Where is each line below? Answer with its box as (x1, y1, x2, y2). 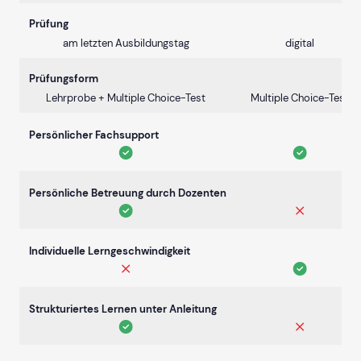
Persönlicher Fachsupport (29, 128, 159, 143)
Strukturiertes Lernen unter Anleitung (29, 302, 217, 317)
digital (285, 36, 314, 51)
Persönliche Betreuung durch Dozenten (29, 186, 226, 201)
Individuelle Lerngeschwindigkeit (29, 244, 190, 259)
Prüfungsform (29, 72, 98, 86)
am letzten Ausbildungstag (62, 36, 189, 51)
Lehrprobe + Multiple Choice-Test (46, 91, 205, 106)
